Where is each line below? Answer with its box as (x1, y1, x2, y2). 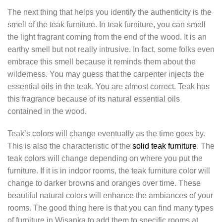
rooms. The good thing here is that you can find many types (7, 204, 214, 213)
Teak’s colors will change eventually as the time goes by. (7, 129, 205, 138)
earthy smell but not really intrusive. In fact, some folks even (7, 45, 215, 54)
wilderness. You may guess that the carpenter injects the (7, 69, 204, 78)
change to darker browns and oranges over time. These (7, 179, 201, 188)
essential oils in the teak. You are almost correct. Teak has (7, 82, 210, 91)
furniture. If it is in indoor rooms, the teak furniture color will (7, 166, 210, 175)
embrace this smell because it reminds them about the (7, 57, 196, 66)
